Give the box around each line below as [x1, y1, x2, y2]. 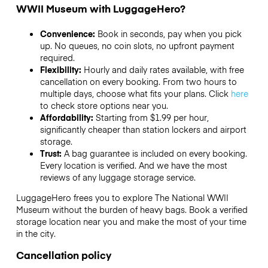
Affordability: [39, 111, 96, 123]
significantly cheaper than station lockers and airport [39, 123, 246, 135]
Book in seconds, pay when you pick [97, 27, 242, 39]
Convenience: [39, 27, 98, 39]
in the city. [16, 227, 56, 239]
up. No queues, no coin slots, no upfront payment [39, 39, 234, 51]
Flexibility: [39, 63, 84, 75]
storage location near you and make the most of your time [16, 215, 246, 227]
